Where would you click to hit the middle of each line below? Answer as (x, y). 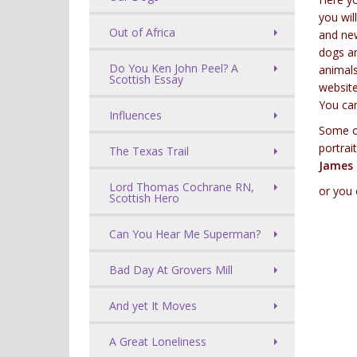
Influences (135, 115)
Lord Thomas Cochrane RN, (182, 187)
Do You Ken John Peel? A (174, 68)
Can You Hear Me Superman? (185, 234)
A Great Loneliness (158, 341)
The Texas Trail (149, 151)
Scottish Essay (146, 79)
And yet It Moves (153, 306)
